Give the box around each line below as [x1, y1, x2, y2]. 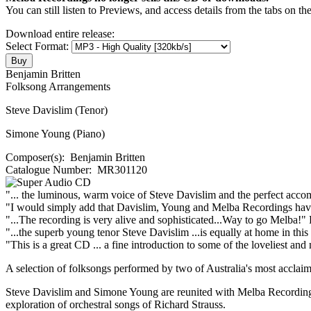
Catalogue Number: [6, 163, 94, 176]
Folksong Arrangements [6, 80, 110, 92]
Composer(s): [6, 151, 67, 163]
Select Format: [6, 40, 72, 52]
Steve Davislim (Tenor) [6, 103, 108, 116]
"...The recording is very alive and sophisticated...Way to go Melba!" [6, 213, 309, 226]
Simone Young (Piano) [6, 127, 105, 140]
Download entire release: [6, 27, 115, 40]
